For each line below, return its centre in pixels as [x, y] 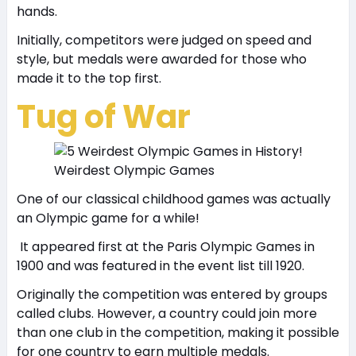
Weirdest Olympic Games [134, 170]
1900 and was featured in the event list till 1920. [160, 266]
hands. [38, 12]
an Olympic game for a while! [108, 218]
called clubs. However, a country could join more [166, 313]
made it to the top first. [89, 78]
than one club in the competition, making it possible [178, 333]
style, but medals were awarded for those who [161, 59]
